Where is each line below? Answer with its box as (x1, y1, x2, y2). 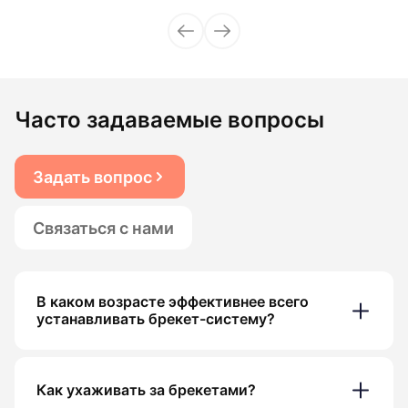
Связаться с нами (33, 218, 174, 238)
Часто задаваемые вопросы (15, 107, 324, 134)
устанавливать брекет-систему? (36, 311, 275, 329)
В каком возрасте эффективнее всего (36, 293, 309, 311)
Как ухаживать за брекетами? (36, 381, 256, 399)
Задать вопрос (33, 167, 152, 187)
